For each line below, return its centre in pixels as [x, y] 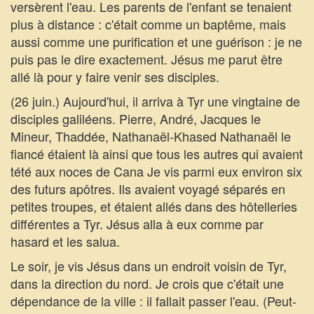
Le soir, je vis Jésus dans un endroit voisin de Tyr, [149, 266]
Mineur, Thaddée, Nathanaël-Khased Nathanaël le [151, 136]
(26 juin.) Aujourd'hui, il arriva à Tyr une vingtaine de [155, 101]
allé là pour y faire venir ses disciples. [115, 76]
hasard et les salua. [65, 241]
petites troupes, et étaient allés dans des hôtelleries [154, 206]
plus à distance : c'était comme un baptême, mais [148, 24]
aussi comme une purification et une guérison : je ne [156, 41]
